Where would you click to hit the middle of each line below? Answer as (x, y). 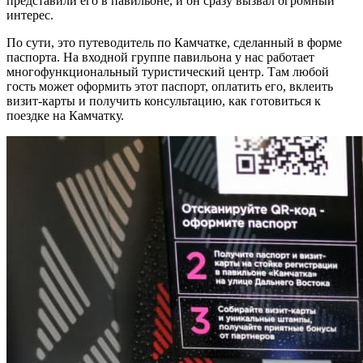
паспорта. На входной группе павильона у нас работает (160, 57)
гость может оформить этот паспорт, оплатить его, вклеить (170, 86)
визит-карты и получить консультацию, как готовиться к (164, 100)
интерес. (30, 15)
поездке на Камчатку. (65, 115)
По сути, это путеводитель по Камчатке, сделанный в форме (174, 42)
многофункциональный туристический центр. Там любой (168, 71)
